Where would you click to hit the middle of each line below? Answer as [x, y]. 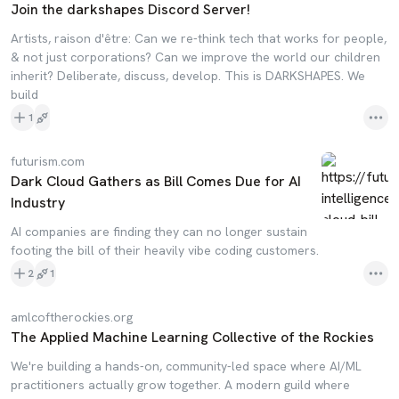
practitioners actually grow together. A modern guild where [180, 385]
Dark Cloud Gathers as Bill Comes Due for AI [156, 181]
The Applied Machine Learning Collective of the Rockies [192, 337]
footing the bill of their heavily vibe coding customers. [165, 250]
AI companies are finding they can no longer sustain [159, 232]
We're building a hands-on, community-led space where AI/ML [186, 366]
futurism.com [48, 161]
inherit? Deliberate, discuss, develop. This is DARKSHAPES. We [188, 76]
